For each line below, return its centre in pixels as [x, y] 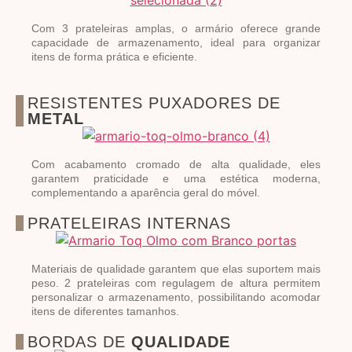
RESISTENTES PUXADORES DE [154, 103]
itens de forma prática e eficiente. [114, 56]
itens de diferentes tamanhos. [105, 311]
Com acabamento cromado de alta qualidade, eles [176, 164]
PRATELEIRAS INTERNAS [129, 223]
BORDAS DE [79, 341]
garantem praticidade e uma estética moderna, [176, 178]
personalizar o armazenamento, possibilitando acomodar [176, 297]
